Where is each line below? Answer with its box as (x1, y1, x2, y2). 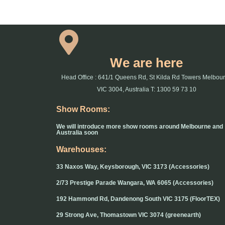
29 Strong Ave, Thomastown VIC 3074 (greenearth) (56, 211, 201, 219)
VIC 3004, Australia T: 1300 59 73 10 (96, 86, 196, 93)
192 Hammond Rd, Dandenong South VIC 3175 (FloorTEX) (56, 195, 220, 203)
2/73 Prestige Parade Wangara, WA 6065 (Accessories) (56, 179, 213, 187)
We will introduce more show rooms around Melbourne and (56, 123, 223, 131)
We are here (110, 56, 183, 70)
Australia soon (56, 129, 98, 137)
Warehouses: (56, 145, 106, 154)
